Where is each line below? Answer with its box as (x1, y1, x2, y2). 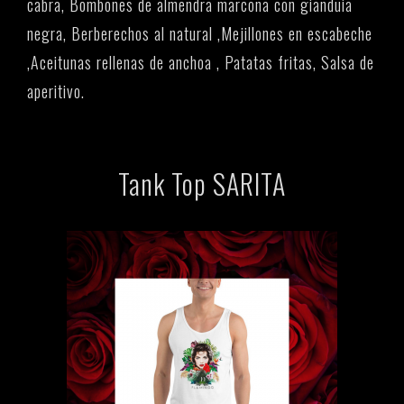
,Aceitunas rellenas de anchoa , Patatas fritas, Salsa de (27, 50, 374, 75)
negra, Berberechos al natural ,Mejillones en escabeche (27, 22, 372, 46)
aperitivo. (27, 79, 85, 104)
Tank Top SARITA (118, 163, 286, 205)
